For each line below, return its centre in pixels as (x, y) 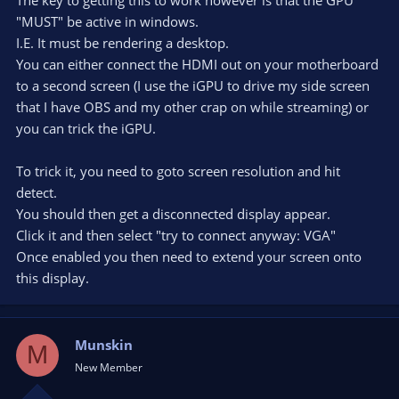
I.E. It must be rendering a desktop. (122, 42)
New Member (109, 367)
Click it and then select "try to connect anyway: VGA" (176, 235)
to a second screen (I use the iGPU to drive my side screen (193, 85)
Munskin (104, 344)
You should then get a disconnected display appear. (173, 213)
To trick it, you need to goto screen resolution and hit (178, 171)
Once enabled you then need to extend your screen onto (189, 256)
